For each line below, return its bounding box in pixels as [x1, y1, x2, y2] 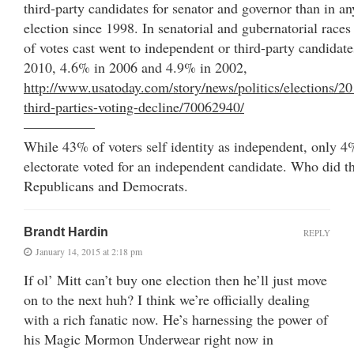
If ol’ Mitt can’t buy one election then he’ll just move [24, 269, 327, 289]
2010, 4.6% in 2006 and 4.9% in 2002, [24, 57, 247, 77]
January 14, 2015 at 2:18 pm [36, 244, 142, 258]
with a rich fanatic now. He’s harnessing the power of [24, 309, 328, 329]
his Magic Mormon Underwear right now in [24, 329, 273, 348]
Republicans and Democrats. [24, 175, 188, 195]
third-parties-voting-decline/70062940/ [24, 96, 244, 116]
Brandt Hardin [24, 224, 108, 239]
